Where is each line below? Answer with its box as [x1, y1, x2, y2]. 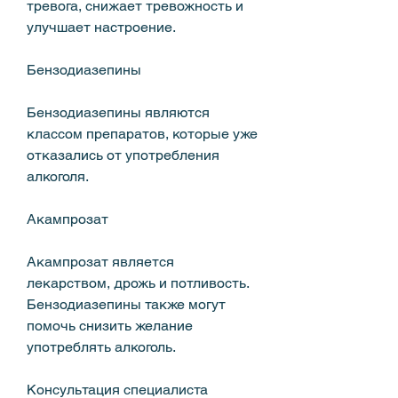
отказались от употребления [27, 146, 219, 163]
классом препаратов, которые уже [27, 124, 258, 142]
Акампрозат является [27, 252, 174, 270]
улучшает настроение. [27, 18, 176, 36]
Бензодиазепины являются [27, 103, 210, 121]
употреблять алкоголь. [27, 338, 176, 355]
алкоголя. [27, 167, 89, 185]
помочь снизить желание [27, 316, 193, 334]
